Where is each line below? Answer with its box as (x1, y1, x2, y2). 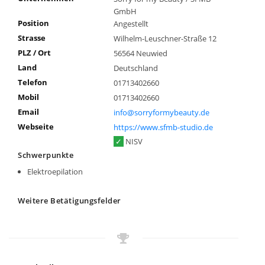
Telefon (18, 76, 47, 88)
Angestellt (113, 18, 148, 30)
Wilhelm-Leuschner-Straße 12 (113, 33, 216, 44)
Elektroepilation (27, 166, 83, 177)
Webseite (18, 121, 54, 132)
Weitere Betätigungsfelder (18, 195, 121, 206)
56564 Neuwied (113, 48, 167, 59)
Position (18, 18, 49, 29)
